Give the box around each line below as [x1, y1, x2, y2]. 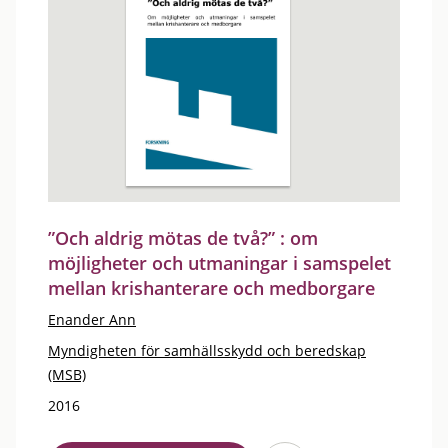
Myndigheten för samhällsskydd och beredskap [48, 341, 366, 360]
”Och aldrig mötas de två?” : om [48, 226, 318, 250]
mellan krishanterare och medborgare [48, 276, 375, 300]
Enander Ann [48, 310, 136, 329]
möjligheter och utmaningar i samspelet [48, 251, 391, 275]
